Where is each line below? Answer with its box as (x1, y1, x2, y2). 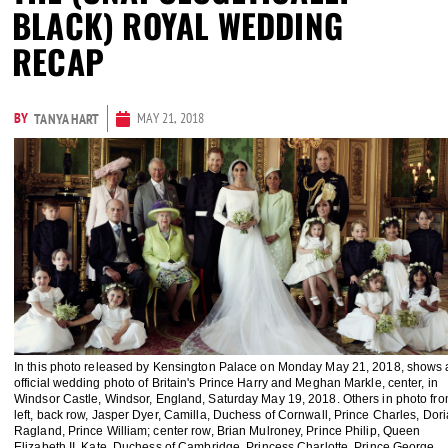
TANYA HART (34, 109, 100, 128)
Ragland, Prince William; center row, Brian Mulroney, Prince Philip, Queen (14, 424, 421, 439)
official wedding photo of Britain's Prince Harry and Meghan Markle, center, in (14, 376, 438, 391)
